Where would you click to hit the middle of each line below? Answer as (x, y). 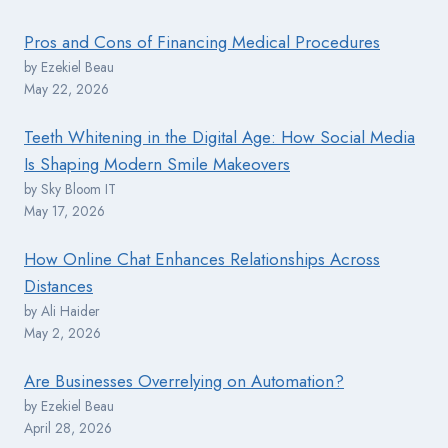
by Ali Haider (62, 311)
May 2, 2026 (62, 333)
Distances (58, 286)
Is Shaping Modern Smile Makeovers (157, 164)
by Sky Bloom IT (70, 189)
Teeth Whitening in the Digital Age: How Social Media (219, 137)
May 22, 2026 (66, 89)
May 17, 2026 (64, 211)
